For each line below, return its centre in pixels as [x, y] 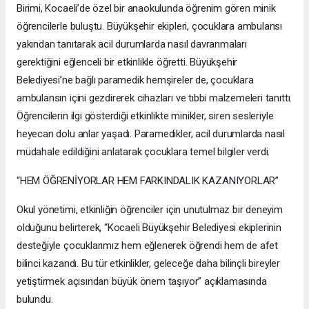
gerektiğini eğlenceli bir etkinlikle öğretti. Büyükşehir [127, 62]
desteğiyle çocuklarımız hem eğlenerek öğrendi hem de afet [148, 246]
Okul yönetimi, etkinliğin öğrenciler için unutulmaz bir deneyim [150, 210]
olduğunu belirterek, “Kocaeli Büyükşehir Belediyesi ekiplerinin [149, 228]
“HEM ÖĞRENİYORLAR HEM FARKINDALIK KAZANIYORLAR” [148, 181]
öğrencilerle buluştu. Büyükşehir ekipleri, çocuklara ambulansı [150, 27]
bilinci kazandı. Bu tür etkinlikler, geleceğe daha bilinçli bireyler [148, 264]
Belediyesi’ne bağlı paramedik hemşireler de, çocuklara [135, 80]
